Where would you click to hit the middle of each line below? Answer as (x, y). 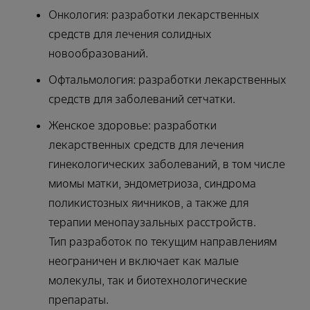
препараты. (79, 299)
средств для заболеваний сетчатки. (142, 99)
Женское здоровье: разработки (133, 125)
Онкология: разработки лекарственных (154, 14)
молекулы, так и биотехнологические (148, 280)
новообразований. (98, 53)
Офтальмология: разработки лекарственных (167, 79)
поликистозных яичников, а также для (148, 202)
